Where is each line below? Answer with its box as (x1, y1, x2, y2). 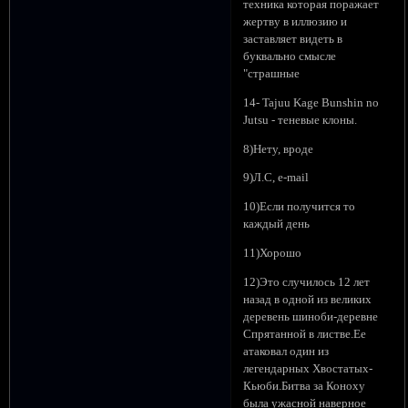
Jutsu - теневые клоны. (243, 113, 358, 127)
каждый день (243, 218, 311, 231)
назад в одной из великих (243, 292, 372, 306)
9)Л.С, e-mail (243, 171, 310, 185)
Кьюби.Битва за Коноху (243, 379, 366, 393)
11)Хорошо (243, 246, 302, 260)
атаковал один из (243, 344, 330, 358)
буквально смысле (243, 50, 337, 64)
